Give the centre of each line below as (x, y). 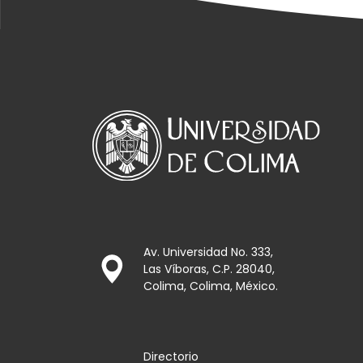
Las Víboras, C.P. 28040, (209, 269)
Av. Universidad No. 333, (209, 252)
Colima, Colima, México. (211, 286)
